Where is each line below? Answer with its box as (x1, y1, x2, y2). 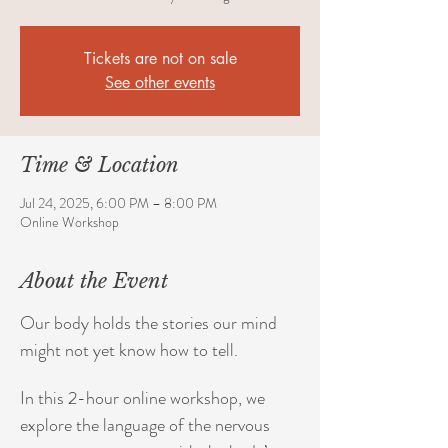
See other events (105, 72, 215, 93)
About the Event (20, 269, 168, 293)
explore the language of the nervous (20, 412, 274, 438)
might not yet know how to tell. (20, 337, 242, 363)
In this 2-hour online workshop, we (20, 385, 269, 411)
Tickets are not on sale (83, 48, 237, 69)
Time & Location (20, 153, 179, 177)
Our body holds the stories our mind (20, 310, 281, 336)
